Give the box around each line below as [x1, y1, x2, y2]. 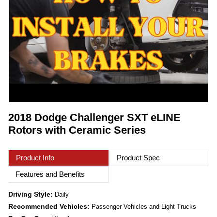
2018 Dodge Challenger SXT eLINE [8, 111, 181, 124]
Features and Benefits [15, 170, 85, 179]
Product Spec [116, 154, 160, 162]
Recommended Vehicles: [8, 202, 92, 211]
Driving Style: [8, 190, 55, 199]
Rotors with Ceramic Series [8, 124, 146, 137]
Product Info [16, 154, 54, 162]
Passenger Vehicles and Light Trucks [92, 203, 196, 211]
